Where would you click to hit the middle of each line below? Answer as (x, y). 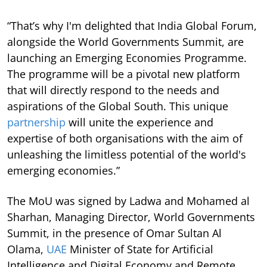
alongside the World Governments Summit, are (125, 41)
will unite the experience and (139, 122)
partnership (36, 122)
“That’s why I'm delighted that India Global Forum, (132, 25)
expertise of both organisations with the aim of (125, 138)
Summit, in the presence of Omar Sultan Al (114, 233)
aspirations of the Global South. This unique (118, 106)
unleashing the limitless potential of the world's (127, 154)
